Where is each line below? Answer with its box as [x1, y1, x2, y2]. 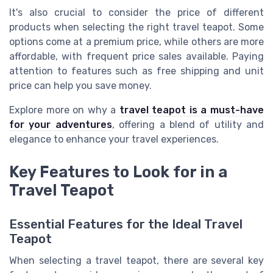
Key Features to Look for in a [9, 163, 227, 182]
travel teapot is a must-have [119, 104, 264, 116]
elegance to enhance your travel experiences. [9, 133, 219, 146]
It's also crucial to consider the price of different [9, 7, 264, 19]
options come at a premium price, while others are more [9, 36, 264, 48]
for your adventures [9, 119, 112, 131]
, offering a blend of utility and [112, 119, 264, 131]
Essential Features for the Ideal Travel [9, 217, 243, 232]
